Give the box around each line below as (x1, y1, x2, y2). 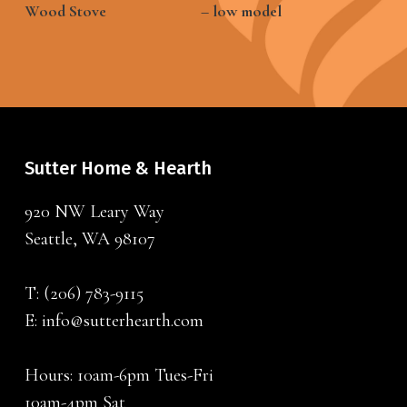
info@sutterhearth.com (41, 310, 203, 332)
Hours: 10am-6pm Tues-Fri (24, 364, 213, 386)
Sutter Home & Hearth (24, 157, 212, 179)
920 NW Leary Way (24, 201, 164, 223)
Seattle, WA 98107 (24, 228, 155, 250)
